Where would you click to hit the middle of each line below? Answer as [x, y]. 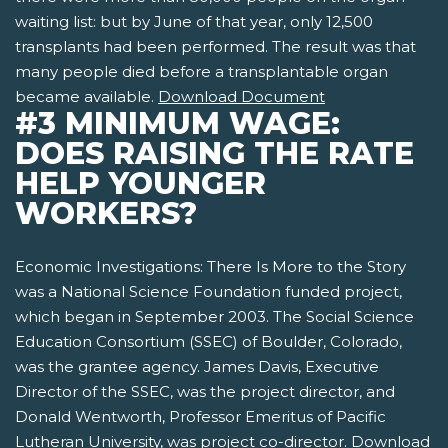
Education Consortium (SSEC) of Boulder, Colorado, [208, 342]
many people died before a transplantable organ [201, 72]
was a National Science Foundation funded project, [208, 292]
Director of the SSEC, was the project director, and [205, 392]
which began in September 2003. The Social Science [214, 317]
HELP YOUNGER [140, 184]
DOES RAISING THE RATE [214, 154]
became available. [86, 97]
